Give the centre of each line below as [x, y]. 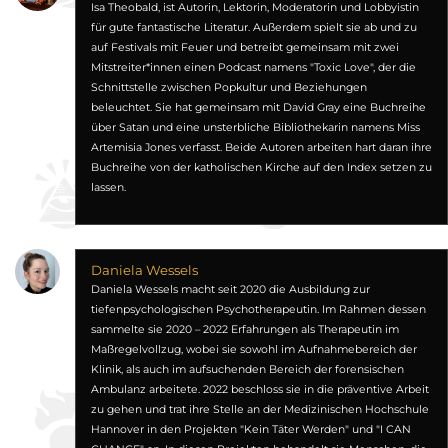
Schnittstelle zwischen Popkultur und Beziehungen [228, 87]
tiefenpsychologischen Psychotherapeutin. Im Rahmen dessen [258, 309]
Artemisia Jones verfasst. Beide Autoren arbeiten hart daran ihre [261, 147]
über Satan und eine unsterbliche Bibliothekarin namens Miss [255, 127]
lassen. [108, 187]
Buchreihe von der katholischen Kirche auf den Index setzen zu [261, 167]
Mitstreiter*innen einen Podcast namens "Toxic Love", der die [253, 67]
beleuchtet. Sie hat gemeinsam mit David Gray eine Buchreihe [258, 107]
